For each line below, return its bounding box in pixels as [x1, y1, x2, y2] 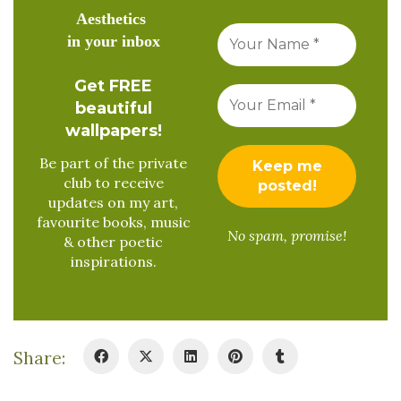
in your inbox [66, 31, 160, 50]
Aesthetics [76, 9, 151, 28]
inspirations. [70, 252, 157, 271]
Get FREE [74, 75, 153, 96]
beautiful [74, 98, 152, 118]
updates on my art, [48, 193, 179, 212]
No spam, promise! [227, 226, 347, 244]
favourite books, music [36, 213, 191, 232]
